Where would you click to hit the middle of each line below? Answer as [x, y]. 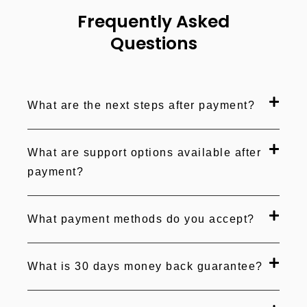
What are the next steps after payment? [141, 106]
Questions [153, 44]
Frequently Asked [153, 22]
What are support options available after [144, 153]
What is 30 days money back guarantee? [145, 267]
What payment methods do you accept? [141, 219]
